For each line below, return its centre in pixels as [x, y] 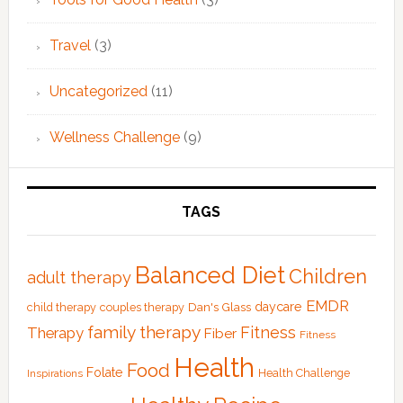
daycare [278, 306]
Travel [70, 45]
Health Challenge [304, 372]
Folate [104, 372]
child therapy [61, 307]
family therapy [143, 331]
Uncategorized [98, 91]
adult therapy [79, 277]
